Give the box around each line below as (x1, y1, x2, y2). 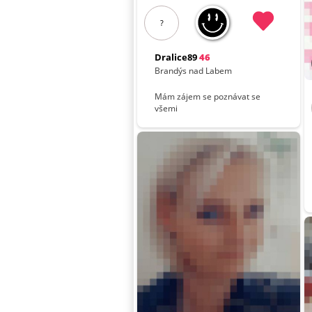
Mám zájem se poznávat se (155, 91, 261, 103)
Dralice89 (155, 50, 198, 63)
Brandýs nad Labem (155, 64, 233, 77)
